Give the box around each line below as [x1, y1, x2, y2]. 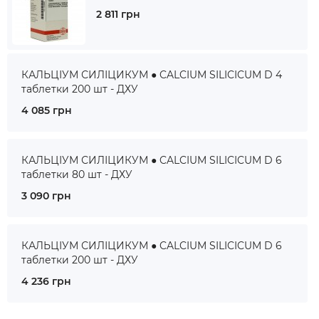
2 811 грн [96, 8, 140, 21]
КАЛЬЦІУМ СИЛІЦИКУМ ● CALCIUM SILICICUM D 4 [21, 68, 282, 81]
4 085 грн [21, 104, 72, 117]
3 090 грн [21, 189, 71, 202]
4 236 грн [21, 275, 71, 288]
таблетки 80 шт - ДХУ [21, 168, 132, 181]
